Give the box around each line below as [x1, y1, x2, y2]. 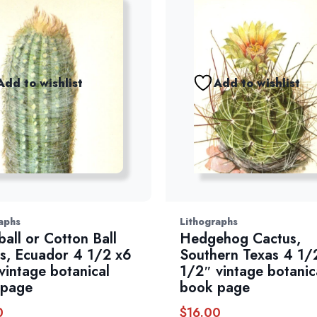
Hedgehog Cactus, [179, 229, 301, 250]
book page [179, 277, 250, 299]
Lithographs [179, 214, 238, 229]
